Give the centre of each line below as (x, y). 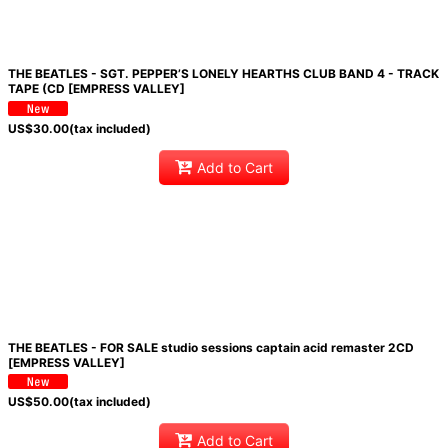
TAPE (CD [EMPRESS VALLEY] (96, 89)
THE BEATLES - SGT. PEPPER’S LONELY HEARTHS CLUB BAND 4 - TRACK (223, 74)
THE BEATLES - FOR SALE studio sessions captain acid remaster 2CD (210, 347)
